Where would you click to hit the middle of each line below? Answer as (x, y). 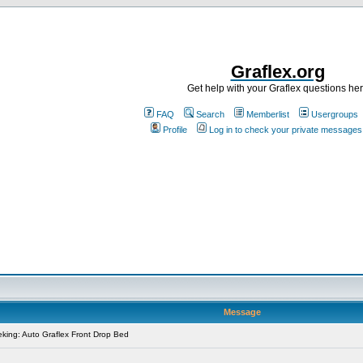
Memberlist (268, 114)
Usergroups (335, 114)
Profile (175, 130)
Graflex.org (278, 72)
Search (210, 114)
